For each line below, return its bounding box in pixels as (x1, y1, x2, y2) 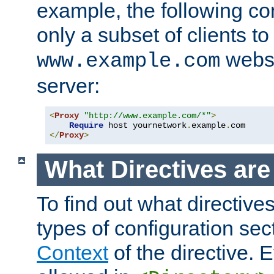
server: (37, 74, 100, 98)
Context (37, 240, 108, 264)
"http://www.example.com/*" (84, 111, 211, 121)
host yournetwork (103, 120, 187, 131)
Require (69, 120, 103, 131)
